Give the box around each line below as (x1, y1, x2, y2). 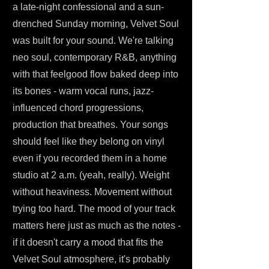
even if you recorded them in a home (13, 153, 167, 163)
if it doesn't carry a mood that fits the (13, 237, 163, 247)
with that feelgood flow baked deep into (13, 69, 178, 79)
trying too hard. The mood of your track (13, 204, 175, 214)
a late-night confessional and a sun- (13, 2, 164, 12)
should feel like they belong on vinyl (13, 136, 165, 147)
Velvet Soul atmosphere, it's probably (13, 254, 170, 264)
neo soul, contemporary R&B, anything (13, 52, 177, 62)
